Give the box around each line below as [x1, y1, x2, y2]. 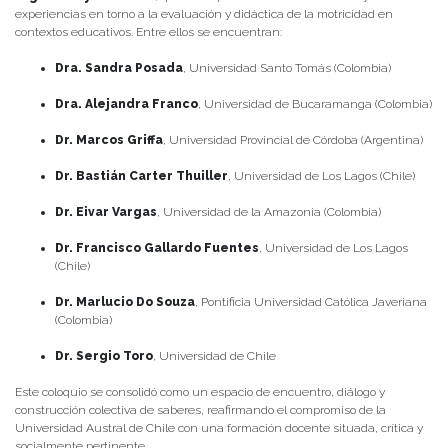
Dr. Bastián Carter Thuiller [55, 169, 228, 184]
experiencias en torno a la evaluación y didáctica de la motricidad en [15, 7, 393, 22]
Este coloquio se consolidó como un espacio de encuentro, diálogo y [15, 385, 385, 400]
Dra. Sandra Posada [55, 61, 183, 76]
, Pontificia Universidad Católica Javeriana [195, 295, 427, 310]
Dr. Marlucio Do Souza [55, 295, 195, 310]
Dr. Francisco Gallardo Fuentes [55, 241, 259, 256]
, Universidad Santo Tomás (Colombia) [183, 61, 391, 76]
